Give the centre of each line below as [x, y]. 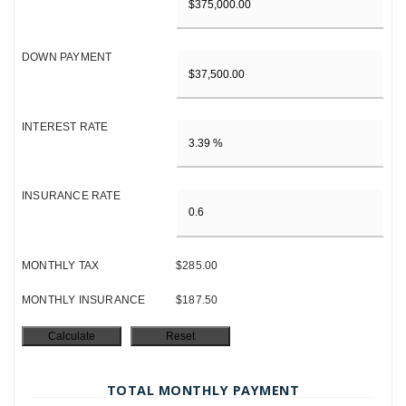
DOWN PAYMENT [67, 58]
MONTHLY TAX [61, 265]
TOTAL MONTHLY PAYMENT [203, 390]
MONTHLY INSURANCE [84, 300]
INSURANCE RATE [71, 196]
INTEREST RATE [65, 126]
